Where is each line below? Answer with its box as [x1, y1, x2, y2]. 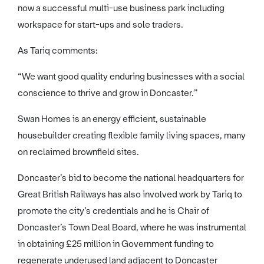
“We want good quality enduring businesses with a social [18, 70, 245, 82]
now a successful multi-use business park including [18, 2, 225, 14]
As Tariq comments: [18, 44, 98, 57]
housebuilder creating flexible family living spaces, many [18, 129, 246, 141]
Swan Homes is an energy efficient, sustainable [18, 113, 206, 125]
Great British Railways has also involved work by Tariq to [18, 188, 242, 200]
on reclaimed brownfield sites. [18, 146, 139, 158]
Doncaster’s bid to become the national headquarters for [18, 171, 244, 184]
